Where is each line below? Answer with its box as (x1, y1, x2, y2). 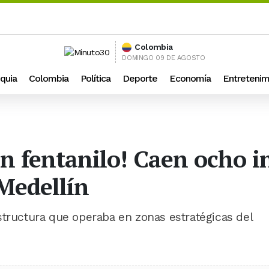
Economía (169, 73, 211, 84)
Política (80, 73, 110, 84)
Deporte (122, 73, 157, 84)
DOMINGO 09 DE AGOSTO (122, 54, 205, 62)
